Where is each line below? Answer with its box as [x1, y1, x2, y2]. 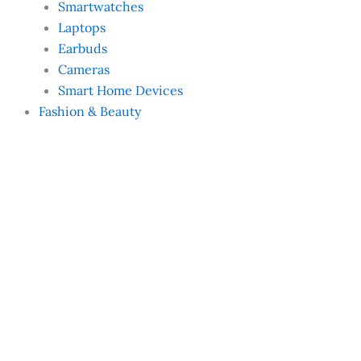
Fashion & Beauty [39, 102, 141, 119]
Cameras [58, 60, 110, 77]
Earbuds [58, 39, 107, 56]
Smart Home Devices [58, 81, 183, 98]
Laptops [58, 19, 106, 35]
